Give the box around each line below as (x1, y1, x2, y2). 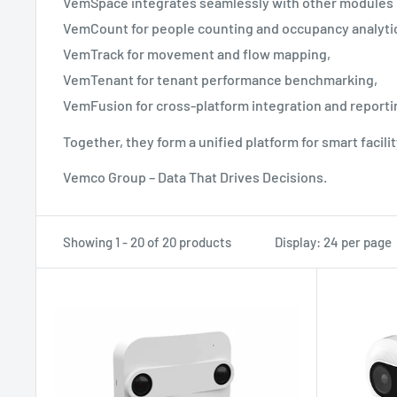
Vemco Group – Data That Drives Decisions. (63, 167, 327, 185)
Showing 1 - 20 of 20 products (63, 233, 231, 250)
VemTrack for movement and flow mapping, (63, 45, 331, 63)
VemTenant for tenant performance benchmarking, (63, 71, 378, 89)
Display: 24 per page (275, 233, 392, 250)
